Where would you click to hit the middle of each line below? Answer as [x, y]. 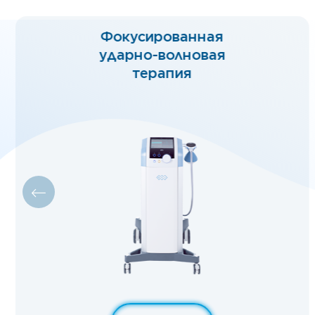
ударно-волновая [182, 55]
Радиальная [182, 37]
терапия [182, 73]
